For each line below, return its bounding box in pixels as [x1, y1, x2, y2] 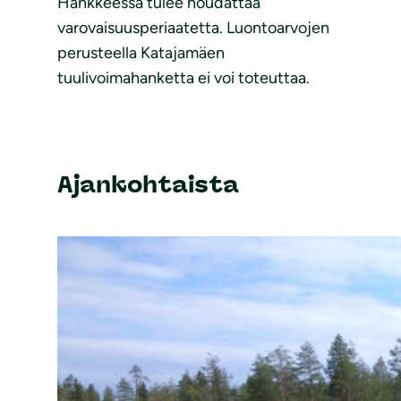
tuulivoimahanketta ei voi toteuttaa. [57, 68, 310, 89]
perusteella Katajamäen [57, 43, 225, 64]
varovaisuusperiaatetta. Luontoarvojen [57, 18, 329, 38]
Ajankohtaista [57, 170, 239, 200]
